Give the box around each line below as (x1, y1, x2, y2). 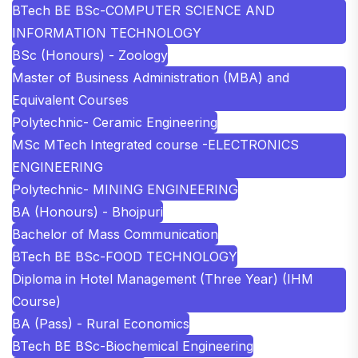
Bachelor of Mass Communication (12, 225, 218, 242)
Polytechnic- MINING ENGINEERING (12, 181, 238, 197)
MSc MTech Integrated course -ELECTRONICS (12, 136, 299, 153)
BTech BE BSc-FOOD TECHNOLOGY (12, 248, 237, 265)
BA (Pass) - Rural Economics (12, 315, 189, 332)
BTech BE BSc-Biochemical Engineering (12, 337, 253, 354)
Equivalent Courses (12, 91, 129, 108)
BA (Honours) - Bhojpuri (12, 203, 163, 220)
